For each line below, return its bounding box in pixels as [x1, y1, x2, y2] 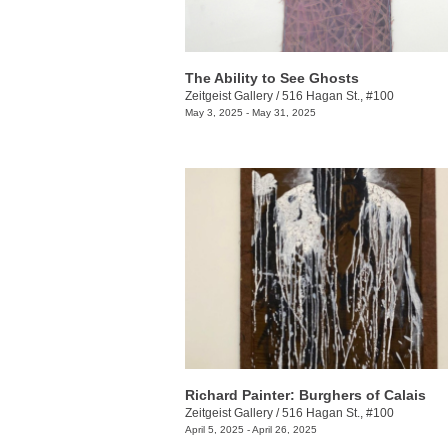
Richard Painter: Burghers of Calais [185, 386, 426, 403]
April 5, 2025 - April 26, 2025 [185, 423, 317, 435]
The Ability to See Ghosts [185, 70, 359, 86]
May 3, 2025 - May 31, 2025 [185, 107, 316, 118]
